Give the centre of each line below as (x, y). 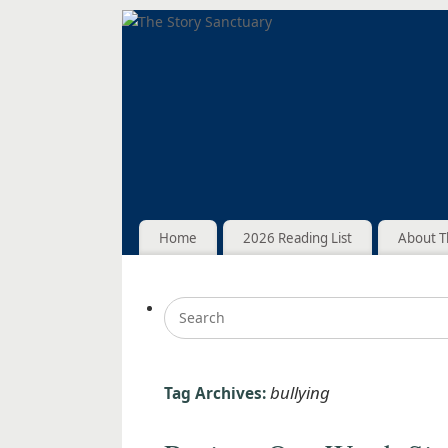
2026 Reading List (297, 237)
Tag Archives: (217, 394)
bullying (300, 393)
